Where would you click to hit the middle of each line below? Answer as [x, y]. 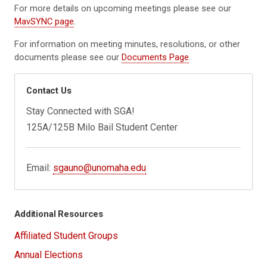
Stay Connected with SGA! [81, 111]
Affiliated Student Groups [66, 236]
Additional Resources [59, 214]
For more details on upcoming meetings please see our [123, 9]
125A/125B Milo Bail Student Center [102, 127]
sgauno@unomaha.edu [100, 167]
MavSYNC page [44, 22]
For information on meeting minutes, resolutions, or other [127, 44]
